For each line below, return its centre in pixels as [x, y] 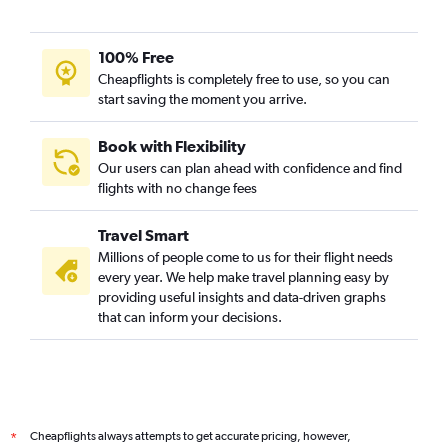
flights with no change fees [177, 188]
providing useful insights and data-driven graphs [242, 297]
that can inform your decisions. [190, 317]
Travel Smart [143, 235]
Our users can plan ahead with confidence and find [250, 168]
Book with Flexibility [172, 146]
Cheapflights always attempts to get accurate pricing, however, [190, 436]
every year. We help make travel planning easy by [243, 277]
